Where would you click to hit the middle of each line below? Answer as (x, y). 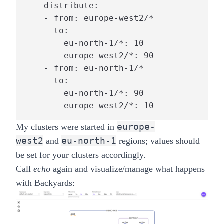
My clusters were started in (65, 127)
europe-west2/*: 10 (89, 105)
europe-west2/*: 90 (89, 55)
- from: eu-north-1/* (84, 68)
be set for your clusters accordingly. (81, 155)
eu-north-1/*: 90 (84, 93)
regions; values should (159, 141)
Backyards (53, 183)
